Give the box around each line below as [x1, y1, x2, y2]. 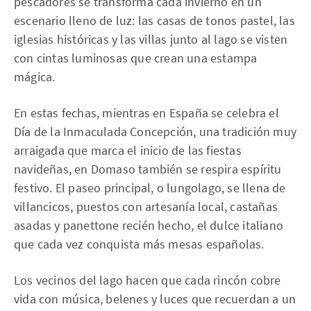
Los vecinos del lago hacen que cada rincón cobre [14, 272, 281, 288]
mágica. [14, 69, 56, 85]
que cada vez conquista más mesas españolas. [14, 236, 264, 252]
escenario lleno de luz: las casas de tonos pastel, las [14, 12, 295, 28]
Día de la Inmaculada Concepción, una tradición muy [14, 124, 297, 140]
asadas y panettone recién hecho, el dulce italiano [14, 217, 284, 233]
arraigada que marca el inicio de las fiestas [14, 142, 242, 158]
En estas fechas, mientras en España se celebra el [14, 105, 279, 121]
